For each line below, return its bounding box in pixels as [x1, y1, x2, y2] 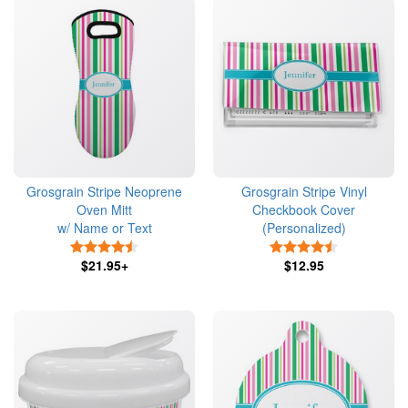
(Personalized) [261, 219, 346, 237]
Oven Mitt [76, 200, 132, 219]
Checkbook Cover [252, 200, 355, 219]
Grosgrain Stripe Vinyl [240, 182, 367, 200]
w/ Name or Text [56, 219, 152, 237]
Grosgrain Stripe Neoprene [26, 182, 182, 200]
